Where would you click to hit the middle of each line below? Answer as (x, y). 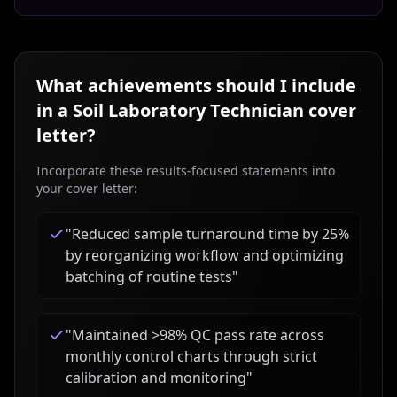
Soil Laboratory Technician (188, 110)
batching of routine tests (149, 276)
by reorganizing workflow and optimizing (205, 255)
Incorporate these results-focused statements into (186, 171)
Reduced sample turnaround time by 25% (210, 234)
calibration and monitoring (156, 378)
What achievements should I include (196, 86)
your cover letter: (87, 188)
